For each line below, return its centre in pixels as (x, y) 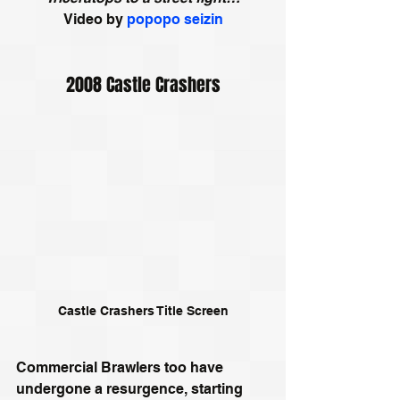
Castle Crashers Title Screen (143, 310)
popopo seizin (175, 20)
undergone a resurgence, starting (131, 388)
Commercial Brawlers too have (121, 367)
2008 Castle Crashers (143, 85)
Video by (95, 20)
